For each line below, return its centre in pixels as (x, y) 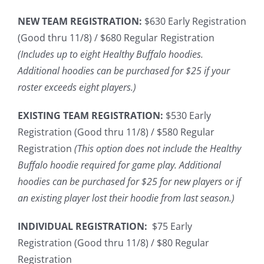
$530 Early (188, 115)
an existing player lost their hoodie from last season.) (130, 198)
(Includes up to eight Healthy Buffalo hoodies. (110, 54)
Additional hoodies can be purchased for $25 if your (124, 71)
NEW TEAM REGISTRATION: (80, 21)
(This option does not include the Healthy (158, 148)
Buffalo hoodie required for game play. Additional (119, 165)
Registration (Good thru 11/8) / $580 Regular (116, 132)
